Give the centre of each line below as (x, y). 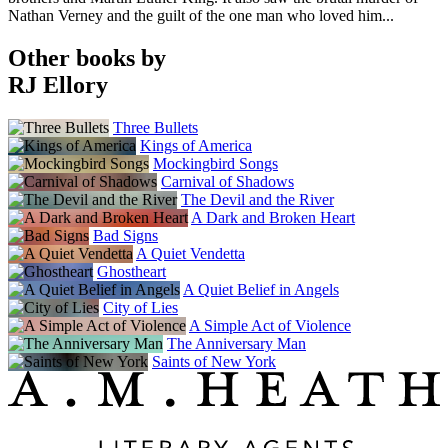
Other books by (87, 57)
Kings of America (196, 145)
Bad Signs (125, 235)
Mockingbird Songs (215, 163)
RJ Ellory (58, 84)
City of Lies (140, 307)
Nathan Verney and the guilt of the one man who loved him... (201, 15)
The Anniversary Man (236, 343)
